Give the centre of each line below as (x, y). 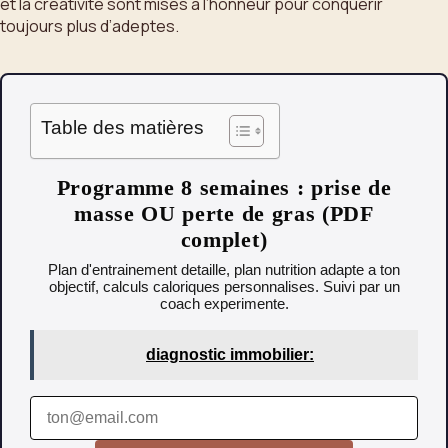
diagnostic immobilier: (230, 355)
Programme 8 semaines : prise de (224, 188)
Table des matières (122, 128)
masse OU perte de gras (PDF (224, 214)
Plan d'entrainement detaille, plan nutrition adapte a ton (224, 270)
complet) (224, 240)
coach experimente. (224, 304)
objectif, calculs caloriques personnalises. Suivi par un (224, 287)
